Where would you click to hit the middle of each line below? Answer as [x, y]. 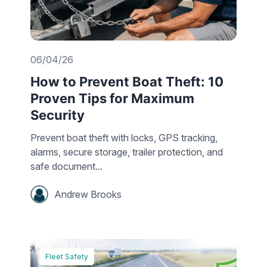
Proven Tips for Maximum [112, 99]
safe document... [66, 167]
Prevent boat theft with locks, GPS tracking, [124, 138]
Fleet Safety [67, 257]
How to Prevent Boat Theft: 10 [127, 82]
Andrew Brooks [88, 194]
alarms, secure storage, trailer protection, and [127, 152]
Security [58, 115]
